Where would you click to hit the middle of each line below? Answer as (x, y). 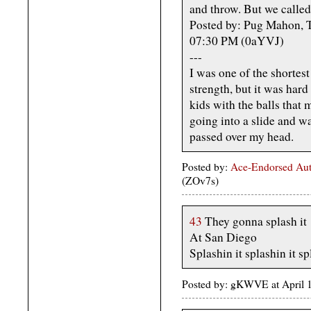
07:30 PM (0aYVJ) (237, 40)
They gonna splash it (254, 221)
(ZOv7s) (200, 181)
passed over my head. (242, 136)
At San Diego (223, 237)
